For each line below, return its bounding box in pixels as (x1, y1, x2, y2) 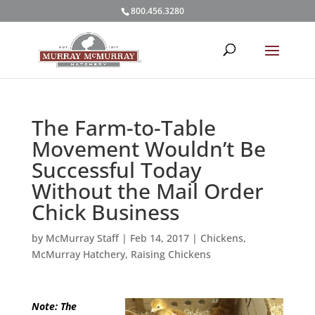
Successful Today (31, 155, 202, 184)
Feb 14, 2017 (129, 231, 189, 245)
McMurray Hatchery (31, 247, 125, 261)
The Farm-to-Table (31, 113, 216, 142)
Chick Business (31, 198, 179, 226)
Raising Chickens (130, 247, 211, 261)
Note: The (31, 300, 77, 313)
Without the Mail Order (31, 176, 264, 205)
